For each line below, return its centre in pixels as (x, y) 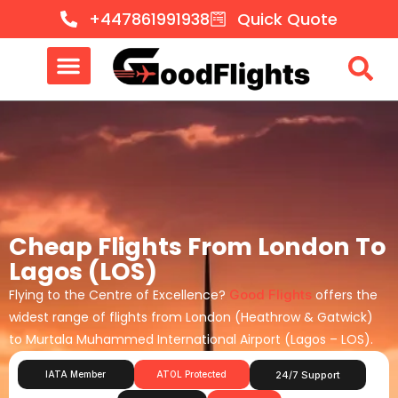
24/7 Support (307, 374)
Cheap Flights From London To (197, 246)
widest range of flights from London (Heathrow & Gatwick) (191, 317)
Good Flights (271, 294)
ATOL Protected (192, 374)
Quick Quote (288, 19)
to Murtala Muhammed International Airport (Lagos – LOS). (191, 339)
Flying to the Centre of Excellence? (119, 295)
